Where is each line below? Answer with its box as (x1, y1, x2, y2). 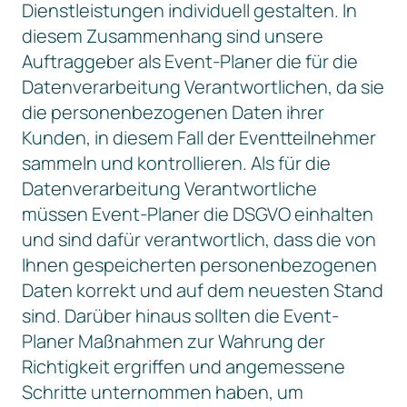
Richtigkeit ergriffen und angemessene (22, 354, 345, 379)
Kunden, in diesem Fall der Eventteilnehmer (22, 125, 376, 150)
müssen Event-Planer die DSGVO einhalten (22, 202, 373, 226)
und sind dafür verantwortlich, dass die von (22, 227, 376, 252)
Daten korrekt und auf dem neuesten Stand (22, 278, 383, 303)
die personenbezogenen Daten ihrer (22, 100, 324, 124)
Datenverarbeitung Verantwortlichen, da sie (22, 74, 384, 99)
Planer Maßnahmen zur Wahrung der (22, 329, 325, 353)
